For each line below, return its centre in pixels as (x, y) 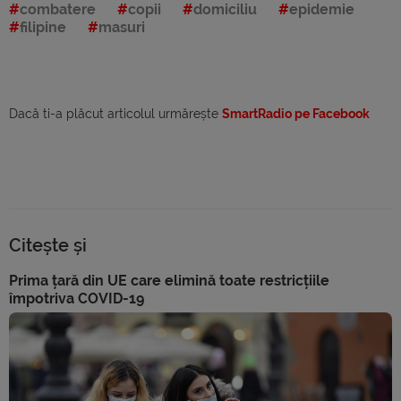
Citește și (48, 245)
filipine (43, 27)
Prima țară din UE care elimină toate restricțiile (169, 280)
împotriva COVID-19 (77, 298)
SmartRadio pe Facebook (296, 113)
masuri (122, 27)
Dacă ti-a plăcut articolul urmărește (115, 113)
